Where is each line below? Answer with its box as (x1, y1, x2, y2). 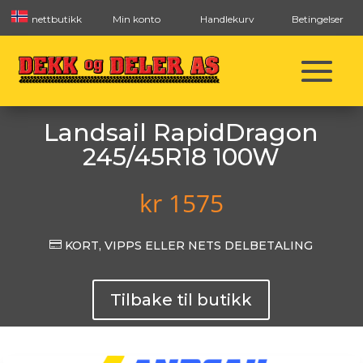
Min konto (112, 13, 160, 25)
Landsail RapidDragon (44, 117, 319, 147)
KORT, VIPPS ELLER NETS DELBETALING (62, 238, 314, 253)
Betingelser (292, 13, 344, 25)
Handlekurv (199, 13, 254, 25)
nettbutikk (28, 13, 82, 25)
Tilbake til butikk (110, 290, 253, 310)
